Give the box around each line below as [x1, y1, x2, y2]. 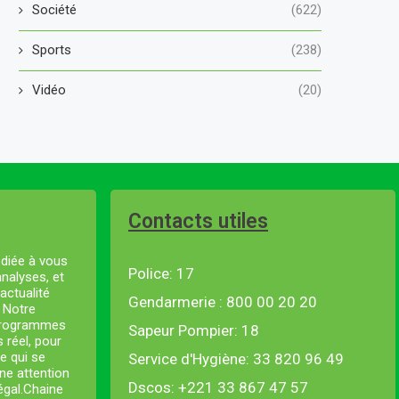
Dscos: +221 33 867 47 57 [128, 378, 308, 396]
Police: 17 [128, 264, 194, 282]
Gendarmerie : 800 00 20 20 [128, 292, 317, 311]
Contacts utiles [128, 208, 268, 233]
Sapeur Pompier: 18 [128, 321, 259, 339]
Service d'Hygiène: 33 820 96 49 [128, 349, 344, 368]
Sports [32, 41, 71, 58]
